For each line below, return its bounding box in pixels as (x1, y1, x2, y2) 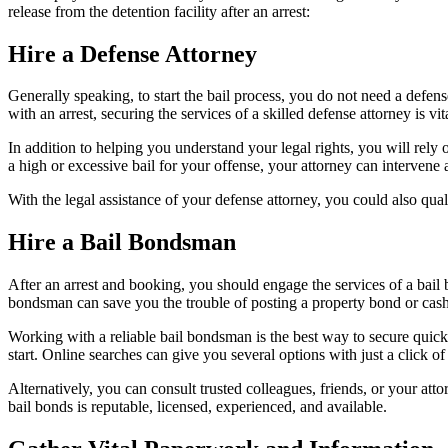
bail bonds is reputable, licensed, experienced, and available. (8, 398, 387, 416)
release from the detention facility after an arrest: (8, 2, 310, 20)
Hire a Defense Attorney (8, 40, 257, 67)
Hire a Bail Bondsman (8, 229, 236, 256)
